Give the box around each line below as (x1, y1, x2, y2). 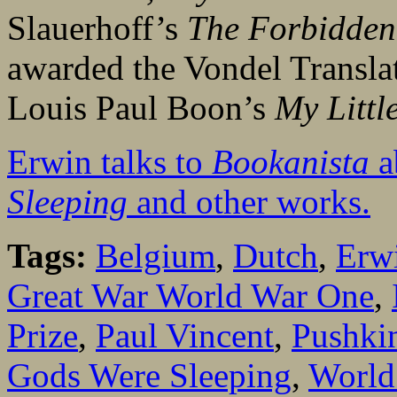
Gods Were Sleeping (7, 356, 292, 395)
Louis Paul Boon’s (7, 89, 275, 128)
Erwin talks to (7, 143, 212, 182)
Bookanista (212, 143, 370, 182)
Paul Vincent (96, 316, 274, 355)
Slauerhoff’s (7, 9, 187, 48)
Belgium (96, 237, 215, 276)
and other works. (128, 183, 370, 222)
